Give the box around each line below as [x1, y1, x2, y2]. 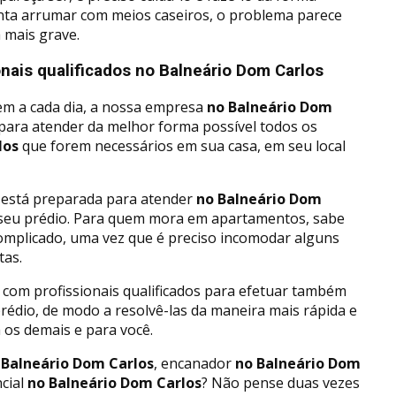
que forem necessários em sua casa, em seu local [19, 135, 346, 156]
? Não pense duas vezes [202, 372, 360, 392]
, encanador [154, 353, 232, 373]
